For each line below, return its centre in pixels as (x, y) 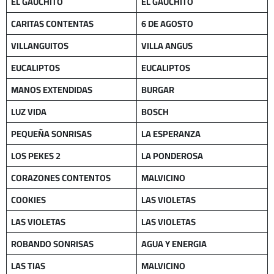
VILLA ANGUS (167, 45)
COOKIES (29, 199)
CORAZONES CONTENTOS (61, 177)
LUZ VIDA (29, 111)
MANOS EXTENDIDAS (52, 89)
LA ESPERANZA (171, 133)
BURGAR (158, 89)
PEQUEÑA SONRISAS (52, 133)
